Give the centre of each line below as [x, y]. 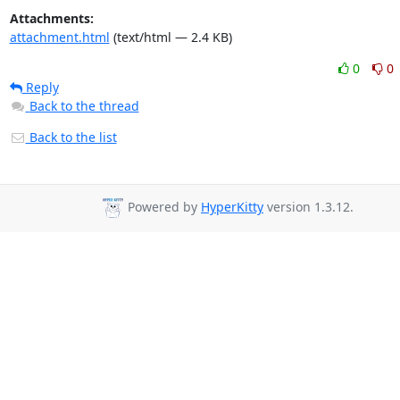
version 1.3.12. [308, 207]
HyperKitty [232, 207]
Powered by [162, 207]
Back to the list [71, 137]
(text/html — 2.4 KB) [171, 37]
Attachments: [51, 18]
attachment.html [59, 37]
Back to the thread [84, 106]
